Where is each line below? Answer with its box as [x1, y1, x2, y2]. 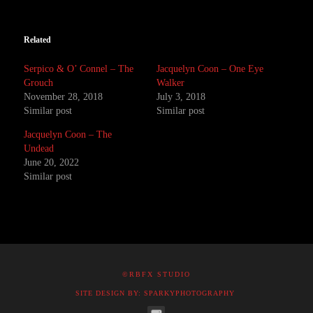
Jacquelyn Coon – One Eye [156, 64, 263, 74]
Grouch [24, 78, 54, 88]
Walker [156, 78, 184, 88]
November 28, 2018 [24, 92, 103, 102]
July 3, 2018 [156, 92, 205, 102]
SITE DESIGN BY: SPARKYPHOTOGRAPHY [75, 289, 235, 297]
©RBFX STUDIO [122, 270, 191, 278]
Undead [24, 143, 54, 154]
